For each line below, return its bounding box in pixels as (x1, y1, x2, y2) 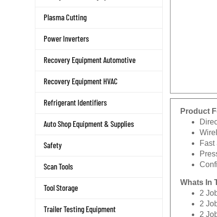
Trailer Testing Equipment (44, 204, 116, 214)
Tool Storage (44, 183, 78, 192)
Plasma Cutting (44, 12, 87, 22)
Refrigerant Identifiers (44, 97, 107, 107)
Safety (44, 140, 62, 150)
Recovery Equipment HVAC (44, 76, 118, 86)
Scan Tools (44, 161, 73, 171)
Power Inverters (44, 33, 89, 43)
